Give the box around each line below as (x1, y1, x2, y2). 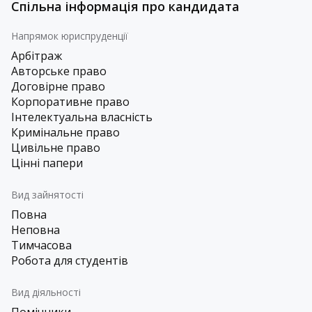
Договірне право (11, 79, 105, 94)
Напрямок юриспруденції (11, 29, 128, 42)
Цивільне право (11, 140, 100, 155)
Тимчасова (11, 237, 72, 253)
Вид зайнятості (11, 188, 84, 201)
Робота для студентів (11, 253, 128, 268)
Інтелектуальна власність (11, 109, 153, 125)
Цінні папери (11, 155, 83, 171)
